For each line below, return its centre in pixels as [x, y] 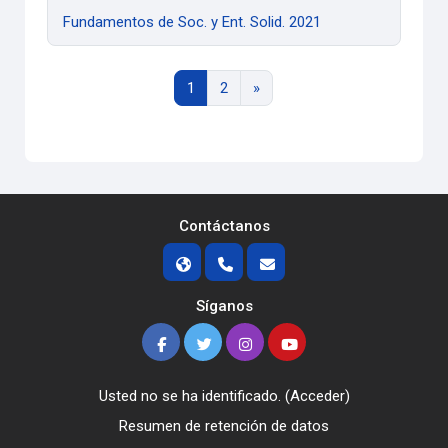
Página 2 [254, 87]
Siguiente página [312, 87]
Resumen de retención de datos [224, 426]
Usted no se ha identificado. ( [194, 396]
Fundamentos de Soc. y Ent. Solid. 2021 [192, 21]
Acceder [317, 396]
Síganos [224, 306]
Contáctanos [224, 226]
